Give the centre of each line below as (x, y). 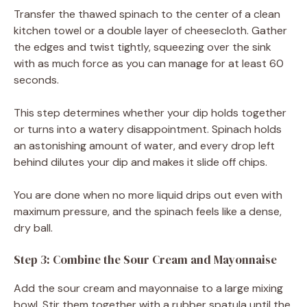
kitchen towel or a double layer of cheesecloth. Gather (150, 30)
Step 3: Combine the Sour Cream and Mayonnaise (145, 259)
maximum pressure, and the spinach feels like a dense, (148, 211)
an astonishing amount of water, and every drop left (144, 145)
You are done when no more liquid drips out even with (148, 195)
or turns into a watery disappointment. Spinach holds (148, 129)
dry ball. (33, 228)
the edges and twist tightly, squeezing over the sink (143, 47)
